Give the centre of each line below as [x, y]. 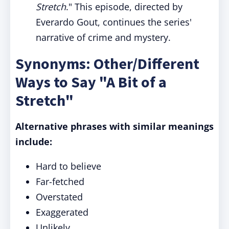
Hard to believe [68, 166]
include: [34, 142]
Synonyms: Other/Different [107, 63]
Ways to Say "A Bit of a [91, 82]
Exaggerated [62, 212]
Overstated [59, 197]
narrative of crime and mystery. [103, 37]
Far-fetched [60, 181]
